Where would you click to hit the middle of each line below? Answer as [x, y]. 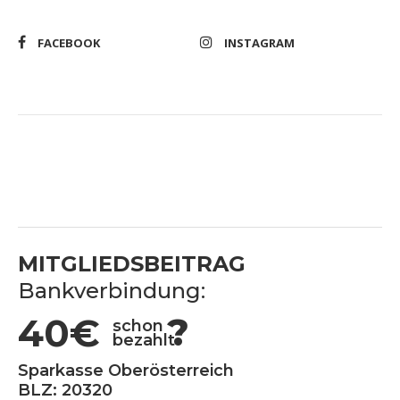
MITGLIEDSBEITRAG [132, 263]
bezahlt [144, 340]
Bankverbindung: [112, 290]
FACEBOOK [69, 42]
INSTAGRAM [259, 42]
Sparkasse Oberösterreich [126, 370]
